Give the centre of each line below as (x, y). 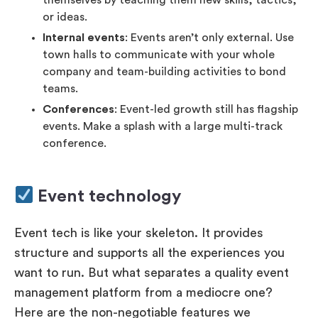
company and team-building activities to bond (164, 71)
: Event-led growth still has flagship (206, 109)
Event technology (108, 196)
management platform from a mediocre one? (143, 292)
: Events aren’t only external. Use (209, 37)
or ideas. (65, 17)
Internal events (84, 37)
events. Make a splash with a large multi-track (163, 126)
